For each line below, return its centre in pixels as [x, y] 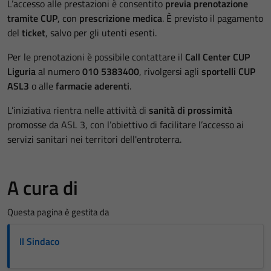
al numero [59, 71]
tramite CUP [32, 18]
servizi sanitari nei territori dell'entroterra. [94, 139]
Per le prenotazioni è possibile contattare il [96, 57]
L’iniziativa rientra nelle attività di [78, 110]
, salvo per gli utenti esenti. [101, 32]
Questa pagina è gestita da [58, 212]
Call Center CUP [217, 57]
